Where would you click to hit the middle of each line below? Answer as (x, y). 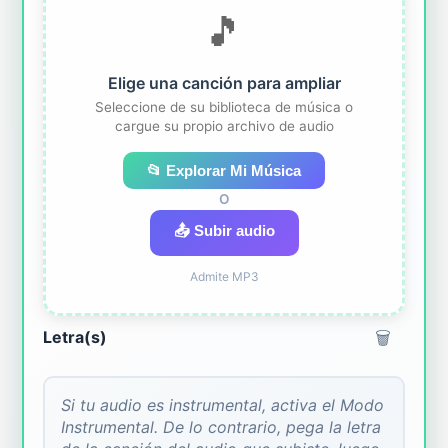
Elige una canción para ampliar (224, 83)
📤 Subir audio (224, 231)
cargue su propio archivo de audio (224, 126)
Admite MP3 (224, 276)
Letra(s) (75, 337)
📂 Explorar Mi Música (224, 171)
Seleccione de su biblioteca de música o (224, 107)
